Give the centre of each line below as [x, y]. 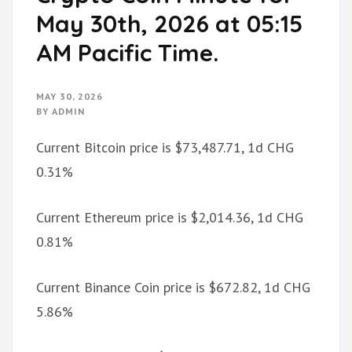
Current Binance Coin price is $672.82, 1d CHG [173, 288]
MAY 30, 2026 [70, 97]
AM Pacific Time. [127, 53]
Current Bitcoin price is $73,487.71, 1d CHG [165, 148]
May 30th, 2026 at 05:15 [169, 24]
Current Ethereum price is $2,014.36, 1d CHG [170, 218]
